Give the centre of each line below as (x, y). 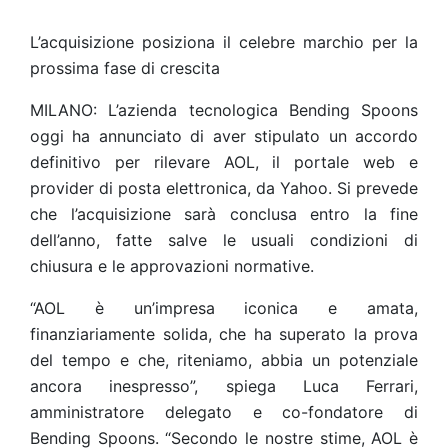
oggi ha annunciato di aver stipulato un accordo (224, 136)
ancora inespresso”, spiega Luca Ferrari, (224, 386)
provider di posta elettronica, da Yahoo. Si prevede (224, 188)
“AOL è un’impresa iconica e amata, (224, 308)
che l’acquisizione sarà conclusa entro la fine (224, 214)
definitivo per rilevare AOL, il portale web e (224, 162)
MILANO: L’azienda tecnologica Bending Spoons (224, 110)
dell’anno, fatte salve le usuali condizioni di (224, 240)
